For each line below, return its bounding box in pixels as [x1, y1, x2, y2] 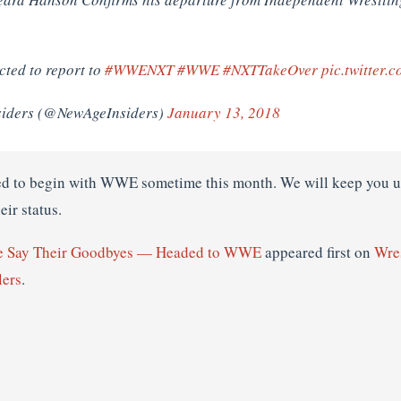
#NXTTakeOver [223, 59, 318, 80]
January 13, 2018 [167, 102, 280, 123]
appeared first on [261, 242, 374, 262]
